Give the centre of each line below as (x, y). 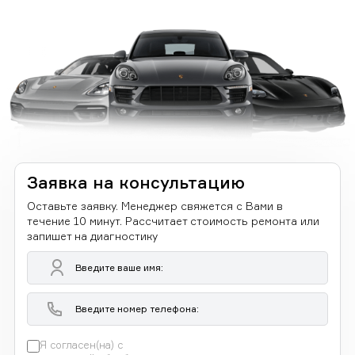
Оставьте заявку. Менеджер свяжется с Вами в (155, 205)
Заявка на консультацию (136, 182)
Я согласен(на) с (81, 344)
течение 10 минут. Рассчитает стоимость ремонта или (173, 220)
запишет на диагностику (92, 235)
